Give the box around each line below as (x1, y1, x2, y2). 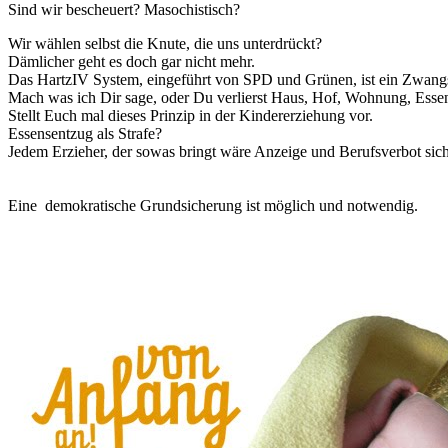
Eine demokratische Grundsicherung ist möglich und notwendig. (8, 196, 418, 214)
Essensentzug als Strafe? (8, 124, 162, 142)
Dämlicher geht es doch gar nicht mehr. (8, 52, 255, 70)
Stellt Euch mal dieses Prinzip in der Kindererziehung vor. (8, 106, 373, 124)
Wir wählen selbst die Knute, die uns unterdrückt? (8, 34, 322, 52)
